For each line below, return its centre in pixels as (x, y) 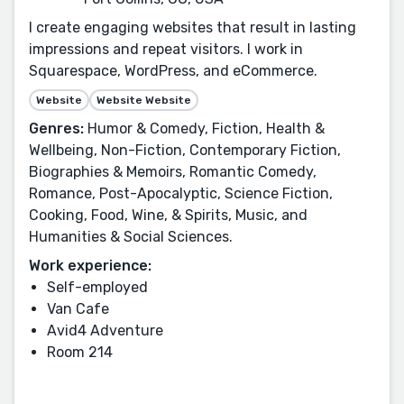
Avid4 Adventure (105, 331)
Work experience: (90, 266)
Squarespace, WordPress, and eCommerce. (173, 71)
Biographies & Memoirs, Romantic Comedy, (173, 172)
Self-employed (97, 288)
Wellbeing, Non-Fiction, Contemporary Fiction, (185, 151)
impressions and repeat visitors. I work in (166, 50)
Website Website (144, 101)
